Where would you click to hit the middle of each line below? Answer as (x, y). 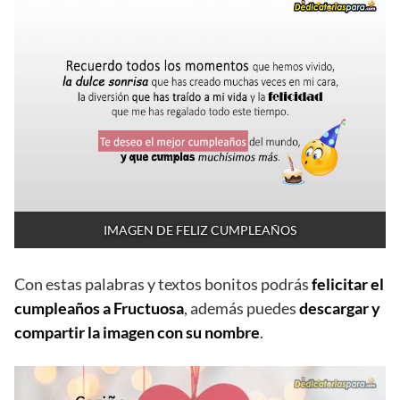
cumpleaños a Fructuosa (99, 308)
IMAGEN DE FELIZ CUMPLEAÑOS (200, 230)
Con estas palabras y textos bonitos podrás (163, 284)
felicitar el (348, 284)
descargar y (340, 308)
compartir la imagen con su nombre (137, 333)
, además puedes (242, 308)
